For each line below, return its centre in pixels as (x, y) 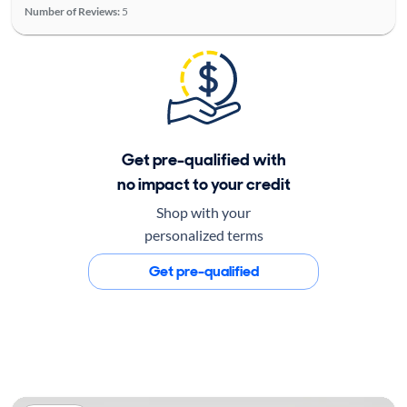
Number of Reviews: (72, 11)
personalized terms (203, 234)
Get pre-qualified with (203, 159)
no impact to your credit (203, 184)
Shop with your (203, 212)
